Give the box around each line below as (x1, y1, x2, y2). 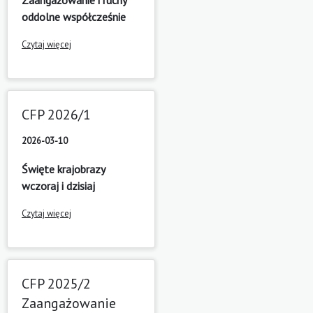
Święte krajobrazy (22, 161, 105, 176)
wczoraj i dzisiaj (22, 178, 95, 193)
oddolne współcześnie (22, 9, 126, 24)
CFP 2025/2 (22, 274, 91, 293)
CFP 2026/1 (22, 105, 91, 124)
